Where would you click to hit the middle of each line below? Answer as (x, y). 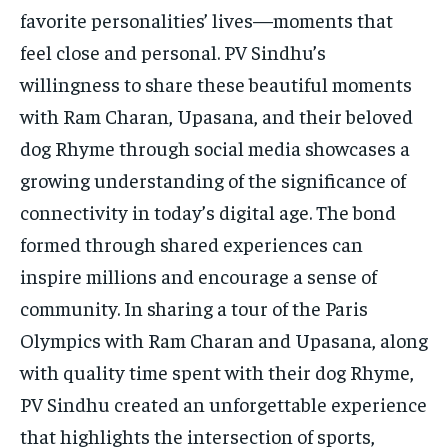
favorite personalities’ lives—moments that (206, 19)
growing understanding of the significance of (213, 179)
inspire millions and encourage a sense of (198, 275)
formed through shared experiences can (191, 243)
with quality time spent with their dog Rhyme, (217, 371)
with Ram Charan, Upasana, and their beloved (216, 115)
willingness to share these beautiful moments (216, 83)
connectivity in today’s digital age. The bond (208, 211)
